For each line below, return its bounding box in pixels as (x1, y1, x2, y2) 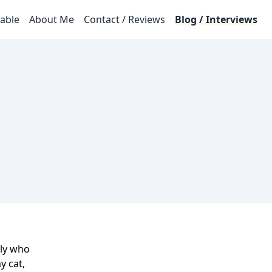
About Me (29, 13, 74, 26)
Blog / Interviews (175, 13, 257, 26)
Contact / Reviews (84, 13, 165, 26)
